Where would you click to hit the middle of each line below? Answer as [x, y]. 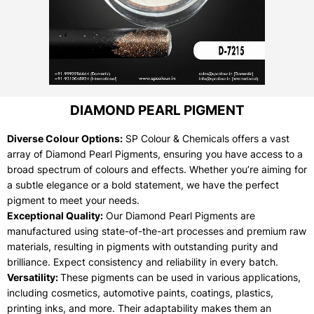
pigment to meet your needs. [73, 200]
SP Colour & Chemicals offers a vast [206, 139]
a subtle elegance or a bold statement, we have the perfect [143, 185]
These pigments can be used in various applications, [180, 278]
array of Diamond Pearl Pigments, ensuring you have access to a [155, 154]
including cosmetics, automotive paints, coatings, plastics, [140, 293]
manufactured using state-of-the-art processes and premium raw [157, 231]
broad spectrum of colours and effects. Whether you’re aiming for [157, 170]
